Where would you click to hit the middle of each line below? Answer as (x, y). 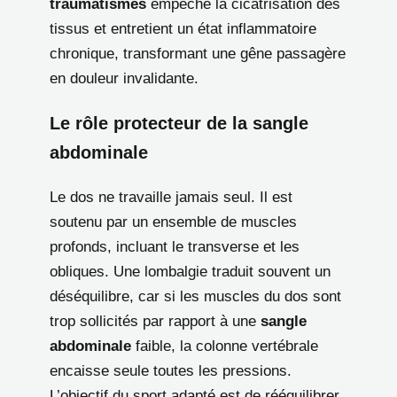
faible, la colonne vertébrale (225, 346)
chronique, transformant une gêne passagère (198, 53)
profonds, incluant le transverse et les (175, 246)
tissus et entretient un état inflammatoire (183, 28)
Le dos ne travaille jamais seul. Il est (171, 197)
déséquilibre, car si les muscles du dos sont (195, 296)
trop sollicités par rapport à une (155, 321)
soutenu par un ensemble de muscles (173, 222)
